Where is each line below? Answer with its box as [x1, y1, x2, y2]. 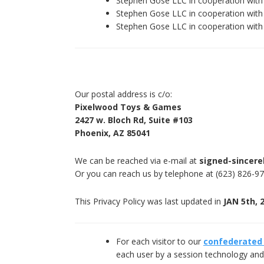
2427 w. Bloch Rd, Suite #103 [75, 114, 193, 126]
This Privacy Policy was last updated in [75, 195, 221, 207]
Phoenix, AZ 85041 [75, 127, 150, 138]
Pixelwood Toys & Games [75, 101, 181, 113]
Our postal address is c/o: [75, 88, 172, 100]
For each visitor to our [116, 235, 203, 247]
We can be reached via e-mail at [75, 154, 199, 166]
